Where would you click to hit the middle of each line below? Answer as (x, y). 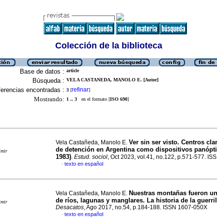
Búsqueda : (48, 81)
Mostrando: (49, 99)
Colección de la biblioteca (108, 46)
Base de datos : (42, 71)
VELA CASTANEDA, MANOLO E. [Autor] (112, 80)
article (73, 70)
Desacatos (70, 207)
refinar (80, 90)
